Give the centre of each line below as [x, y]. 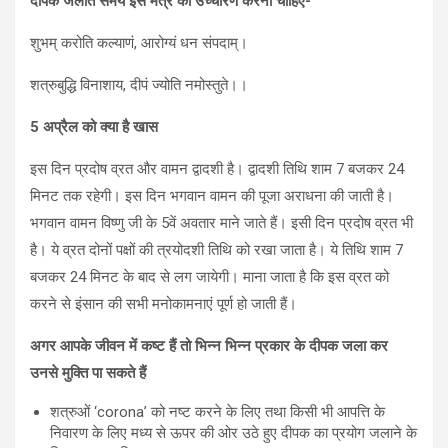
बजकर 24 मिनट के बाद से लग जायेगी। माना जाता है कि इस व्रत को [209, 276]
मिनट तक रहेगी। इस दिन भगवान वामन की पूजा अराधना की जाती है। [212, 195]
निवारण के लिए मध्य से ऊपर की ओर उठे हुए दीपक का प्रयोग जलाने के [233, 432]
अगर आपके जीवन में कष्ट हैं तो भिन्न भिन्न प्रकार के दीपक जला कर [209, 345]
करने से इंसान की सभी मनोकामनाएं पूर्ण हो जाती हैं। [163, 303]
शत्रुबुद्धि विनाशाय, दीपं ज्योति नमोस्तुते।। [139, 84]
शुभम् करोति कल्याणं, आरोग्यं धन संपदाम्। [139, 42]
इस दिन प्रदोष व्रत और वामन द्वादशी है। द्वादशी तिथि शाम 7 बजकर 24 [217, 168]
